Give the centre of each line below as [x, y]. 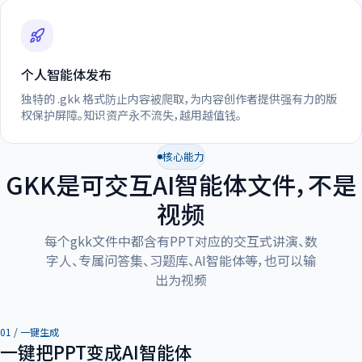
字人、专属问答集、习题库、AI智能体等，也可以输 [181, 261]
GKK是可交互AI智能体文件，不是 [181, 185]
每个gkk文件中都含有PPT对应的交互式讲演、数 [181, 241]
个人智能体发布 [66, 74]
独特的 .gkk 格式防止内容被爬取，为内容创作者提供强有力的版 [179, 98]
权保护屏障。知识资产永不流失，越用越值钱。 [131, 114]
